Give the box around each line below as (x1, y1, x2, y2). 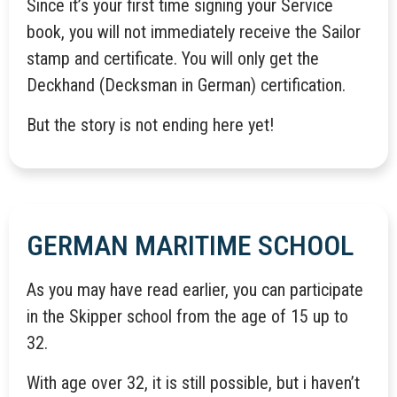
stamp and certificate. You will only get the (27, 48, 319, 70)
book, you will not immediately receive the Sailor (27, 21, 361, 43)
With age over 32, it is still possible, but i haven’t (27, 371, 360, 393)
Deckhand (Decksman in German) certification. (27, 74, 346, 97)
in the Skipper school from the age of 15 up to (27, 306, 348, 328)
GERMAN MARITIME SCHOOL (27, 229, 354, 263)
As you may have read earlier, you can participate (27, 279, 363, 301)
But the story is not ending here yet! (27, 113, 274, 136)
